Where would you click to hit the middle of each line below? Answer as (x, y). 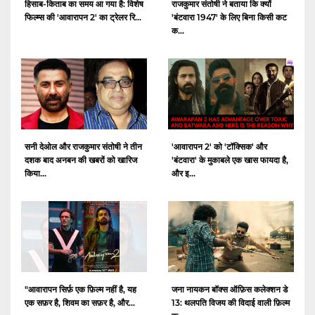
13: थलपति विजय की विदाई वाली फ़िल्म (231, 302)
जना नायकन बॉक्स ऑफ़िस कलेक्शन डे (230, 289)
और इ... (184, 173)
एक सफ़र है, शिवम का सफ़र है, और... (80, 302)
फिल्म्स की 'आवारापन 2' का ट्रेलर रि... (83, 18)
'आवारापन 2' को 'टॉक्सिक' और (219, 146)
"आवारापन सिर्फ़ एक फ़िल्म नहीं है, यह (81, 289)
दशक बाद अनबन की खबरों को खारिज (81, 160)
